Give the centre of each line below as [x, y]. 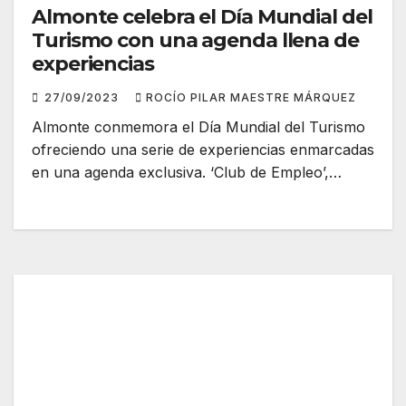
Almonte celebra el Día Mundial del [202, 17]
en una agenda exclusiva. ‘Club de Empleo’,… [187, 173]
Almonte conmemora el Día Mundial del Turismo [198, 127]
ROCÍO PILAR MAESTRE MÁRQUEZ [251, 98]
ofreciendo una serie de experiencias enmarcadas [203, 150]
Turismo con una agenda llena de [195, 41]
